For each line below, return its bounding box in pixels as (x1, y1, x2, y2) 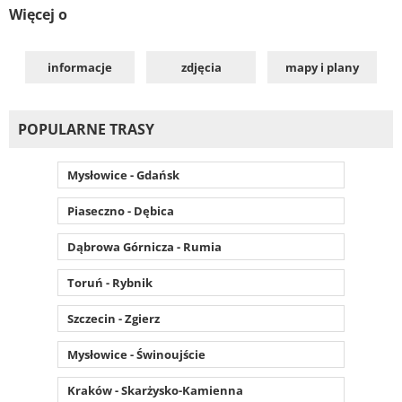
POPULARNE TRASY (18, 118, 154, 139)
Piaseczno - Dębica (67, 202, 174, 219)
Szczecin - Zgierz (67, 310, 160, 327)
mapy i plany (285, 58, 359, 75)
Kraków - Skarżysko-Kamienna (67, 381, 243, 398)
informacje (48, 58, 112, 75)
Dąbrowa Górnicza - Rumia (67, 238, 222, 255)
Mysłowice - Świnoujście (67, 345, 205, 363)
